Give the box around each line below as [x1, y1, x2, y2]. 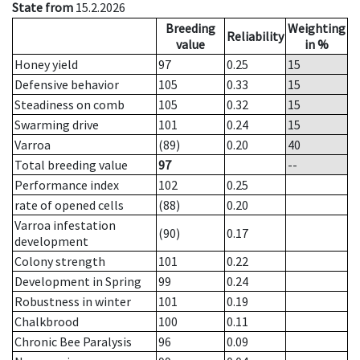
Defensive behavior [14, 76, 119, 93]
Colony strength [14, 253, 105, 270]
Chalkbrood [14, 313, 79, 330]
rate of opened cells [14, 197, 124, 214]
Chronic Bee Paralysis [14, 333, 132, 350]
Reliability [227, 28, 284, 45]
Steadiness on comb [14, 96, 125, 113]
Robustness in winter [14, 293, 131, 310]
